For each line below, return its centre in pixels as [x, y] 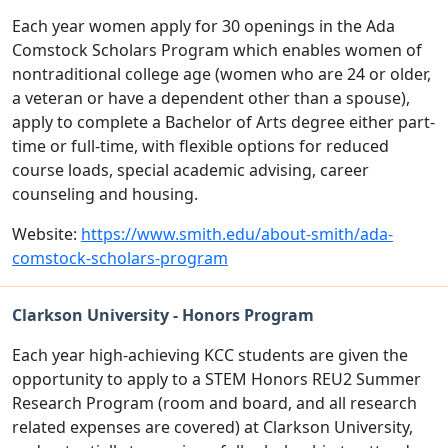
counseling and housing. [107, 193]
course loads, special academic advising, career [190, 169]
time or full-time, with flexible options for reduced [200, 145]
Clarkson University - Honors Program [163, 314]
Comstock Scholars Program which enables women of [217, 49]
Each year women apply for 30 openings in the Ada [203, 25]
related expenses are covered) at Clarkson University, [212, 426]
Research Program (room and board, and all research [214, 402]
